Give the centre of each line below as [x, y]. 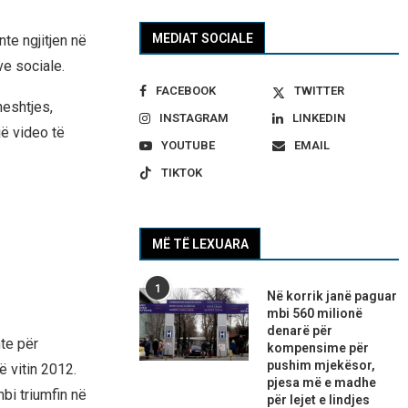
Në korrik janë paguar [332, 296]
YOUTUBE [189, 146]
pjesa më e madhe [322, 383]
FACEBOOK [186, 91]
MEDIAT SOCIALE [203, 39]
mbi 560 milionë [315, 314]
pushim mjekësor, [321, 366]
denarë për [300, 331]
